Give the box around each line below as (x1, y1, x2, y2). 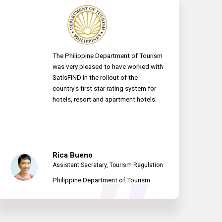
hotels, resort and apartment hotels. (53, 95, 157, 104)
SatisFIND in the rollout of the (53, 73, 138, 82)
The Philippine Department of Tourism (53, 52, 163, 60)
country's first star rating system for (53, 84, 156, 93)
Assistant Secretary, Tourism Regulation (53, 162, 163, 169)
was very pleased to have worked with (53, 62, 163, 71)
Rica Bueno (53, 151, 93, 160)
